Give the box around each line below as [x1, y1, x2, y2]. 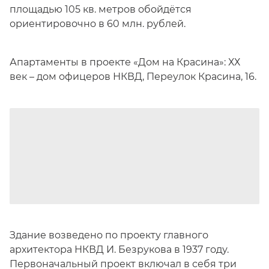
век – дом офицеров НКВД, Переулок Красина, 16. [10, 71, 256, 82]
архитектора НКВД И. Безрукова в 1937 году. [10, 244, 229, 255]
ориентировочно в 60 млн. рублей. [10, 18, 186, 29]
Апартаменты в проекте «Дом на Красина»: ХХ [10, 56, 240, 68]
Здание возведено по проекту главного [10, 229, 208, 241]
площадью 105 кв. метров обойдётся [10, 4, 192, 15]
